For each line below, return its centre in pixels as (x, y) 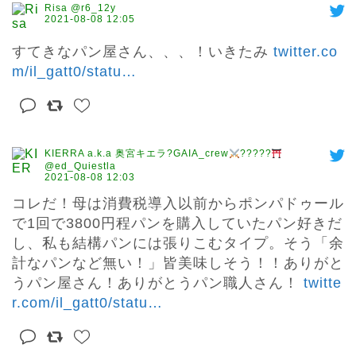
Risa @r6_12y (80, 8)
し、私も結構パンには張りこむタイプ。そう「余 (178, 244)
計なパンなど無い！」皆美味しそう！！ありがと (178, 263)
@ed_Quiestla (80, 166)
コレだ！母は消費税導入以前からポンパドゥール (178, 204)
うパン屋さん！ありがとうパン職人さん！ (158, 283)
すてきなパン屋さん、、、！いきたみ (143, 52)
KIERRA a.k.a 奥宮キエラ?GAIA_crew (137, 154)
